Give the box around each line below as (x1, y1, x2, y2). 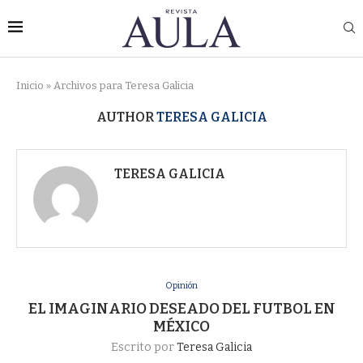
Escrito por (111, 340, 177, 354)
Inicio (16, 79, 44, 92)
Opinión (165, 280, 198, 291)
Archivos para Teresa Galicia (53, 79, 194, 92)
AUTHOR (96, 109, 156, 125)
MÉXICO (153, 318, 210, 335)
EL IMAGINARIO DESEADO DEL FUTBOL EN (28, 300, 335, 318)
